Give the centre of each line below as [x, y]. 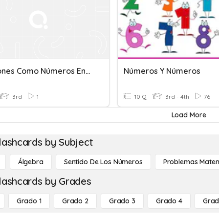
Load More [189, 115]
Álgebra [31, 162]
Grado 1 [29, 201]
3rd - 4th [176, 97]
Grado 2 [75, 201]
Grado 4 [169, 201]
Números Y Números [162, 71]
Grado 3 [122, 201]
